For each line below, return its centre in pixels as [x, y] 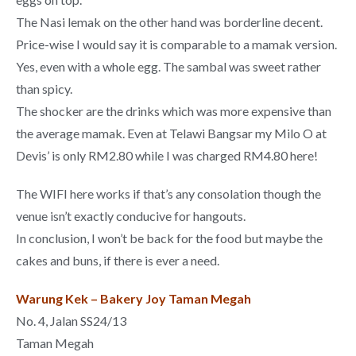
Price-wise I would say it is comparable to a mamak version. [176, 44]
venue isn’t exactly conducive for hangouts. [131, 215]
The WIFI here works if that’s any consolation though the [168, 193]
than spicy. [44, 88]
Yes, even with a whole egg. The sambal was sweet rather [168, 66]
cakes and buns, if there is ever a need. [118, 260]
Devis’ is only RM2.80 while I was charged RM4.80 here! [167, 155]
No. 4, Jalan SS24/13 [71, 320]
